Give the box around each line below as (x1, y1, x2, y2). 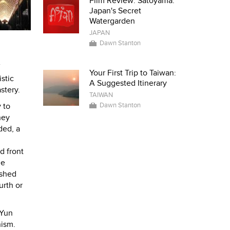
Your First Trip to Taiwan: (89, 68, 176, 78)
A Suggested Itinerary (89, 78, 167, 88)
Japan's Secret (89, 6, 141, 16)
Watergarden (89, 16, 135, 26)
